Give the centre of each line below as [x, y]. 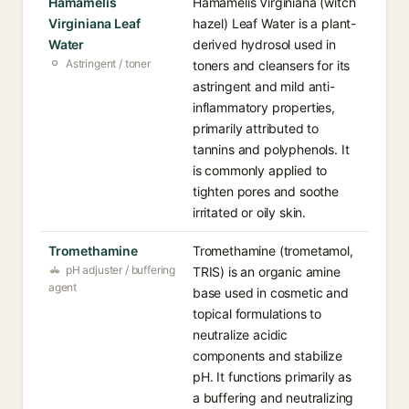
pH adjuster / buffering [121, 270]
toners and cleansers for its [272, 65]
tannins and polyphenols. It [271, 149]
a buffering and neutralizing [273, 398]
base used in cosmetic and [271, 293]
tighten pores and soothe [266, 191]
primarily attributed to [256, 128]
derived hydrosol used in [264, 44]
